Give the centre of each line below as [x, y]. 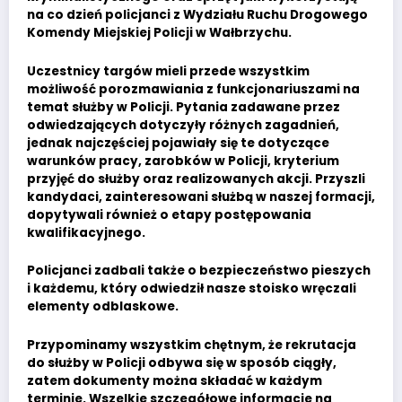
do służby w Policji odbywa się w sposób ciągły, [182, 363]
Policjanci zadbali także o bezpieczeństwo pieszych [199, 271]
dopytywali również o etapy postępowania [169, 214]
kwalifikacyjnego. [86, 232]
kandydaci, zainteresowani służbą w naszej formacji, [201, 197]
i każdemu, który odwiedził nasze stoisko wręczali [192, 289]
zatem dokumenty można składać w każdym [175, 380]
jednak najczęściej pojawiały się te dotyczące [178, 143]
